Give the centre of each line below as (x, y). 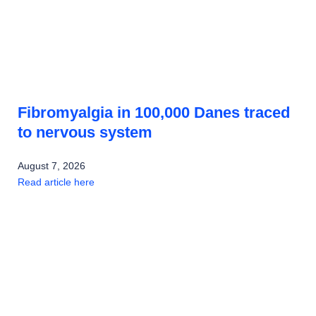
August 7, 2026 (51, 165)
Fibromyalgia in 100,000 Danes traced (154, 112)
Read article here (56, 182)
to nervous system (85, 132)
